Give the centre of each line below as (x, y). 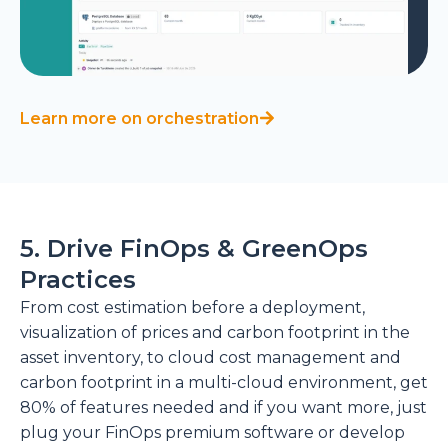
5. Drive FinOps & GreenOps (194, 249)
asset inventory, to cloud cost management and (210, 358)
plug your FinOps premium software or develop (212, 433)
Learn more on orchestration (139, 118)
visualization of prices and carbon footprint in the (215, 333)
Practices (78, 280)
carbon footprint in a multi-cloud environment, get (224, 383)
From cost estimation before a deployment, (192, 308)
